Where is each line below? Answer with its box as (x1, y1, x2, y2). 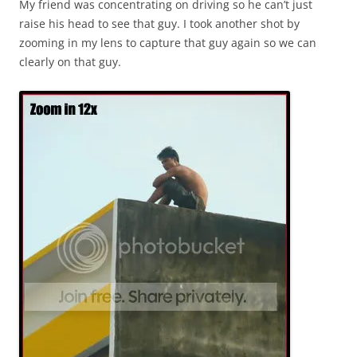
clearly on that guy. (19, 54, 121, 69)
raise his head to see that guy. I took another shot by (19, 16, 300, 31)
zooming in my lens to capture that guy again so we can (19, 35, 316, 50)
